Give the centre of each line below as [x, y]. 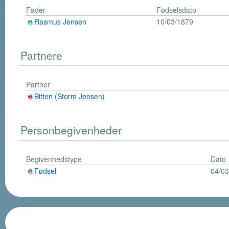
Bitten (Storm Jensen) [70, 96]
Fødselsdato [176, 10]
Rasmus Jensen [60, 22]
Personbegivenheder [71, 130]
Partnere [41, 55]
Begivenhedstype [54, 159]
